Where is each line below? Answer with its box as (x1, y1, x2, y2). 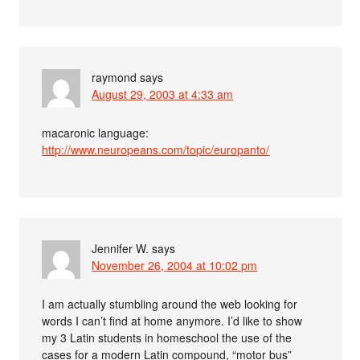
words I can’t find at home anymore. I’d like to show (42, 313, 303, 329)
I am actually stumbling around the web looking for (42, 296, 298, 313)
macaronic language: (42, 125, 149, 141)
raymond (92, 69, 137, 86)
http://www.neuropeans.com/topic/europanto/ (42, 141, 270, 158)
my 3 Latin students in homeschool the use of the (42, 329, 292, 346)
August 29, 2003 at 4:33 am (92, 86, 234, 103)
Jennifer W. (92, 240, 149, 257)
